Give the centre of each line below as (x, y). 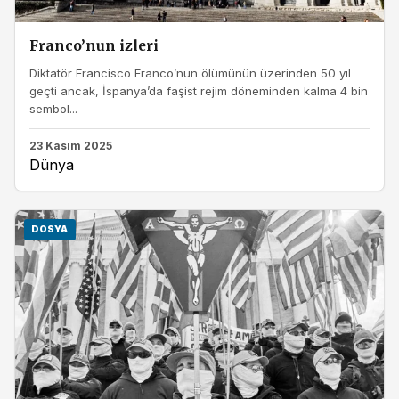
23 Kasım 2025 (71, 146)
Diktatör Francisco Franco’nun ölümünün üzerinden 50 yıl (190, 73)
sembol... (53, 108)
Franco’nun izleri (94, 46)
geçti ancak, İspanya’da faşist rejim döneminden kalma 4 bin (199, 90)
